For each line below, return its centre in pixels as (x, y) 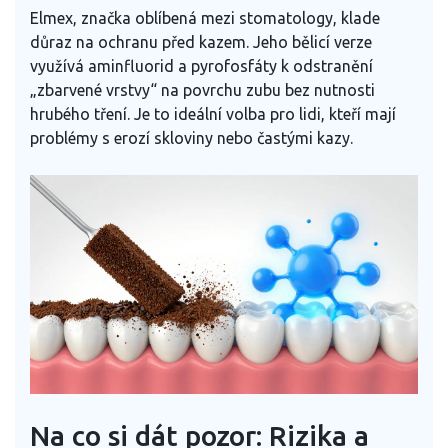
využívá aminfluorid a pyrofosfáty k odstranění (201, 66)
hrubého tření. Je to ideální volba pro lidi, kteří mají (213, 114)
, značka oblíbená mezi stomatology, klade (226, 18)
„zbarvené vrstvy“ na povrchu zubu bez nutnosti (202, 90)
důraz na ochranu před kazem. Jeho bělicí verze (201, 42)
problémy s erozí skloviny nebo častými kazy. (191, 138)
